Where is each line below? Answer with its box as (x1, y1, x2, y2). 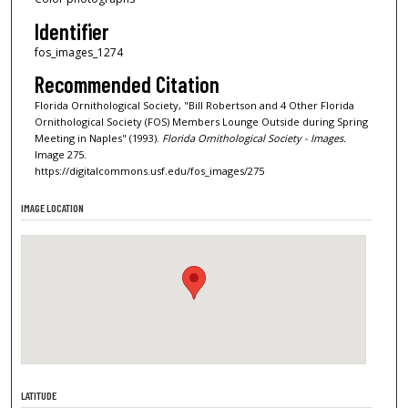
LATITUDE (21, 388, 57, 402)
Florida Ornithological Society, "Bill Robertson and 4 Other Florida (34, 98, 354, 113)
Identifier (34, 17, 108, 45)
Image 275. (34, 148, 87, 162)
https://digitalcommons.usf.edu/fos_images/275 (34, 164, 264, 178)
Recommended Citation (34, 71, 219, 98)
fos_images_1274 (34, 44, 123, 60)
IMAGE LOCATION (21, 200, 85, 214)
